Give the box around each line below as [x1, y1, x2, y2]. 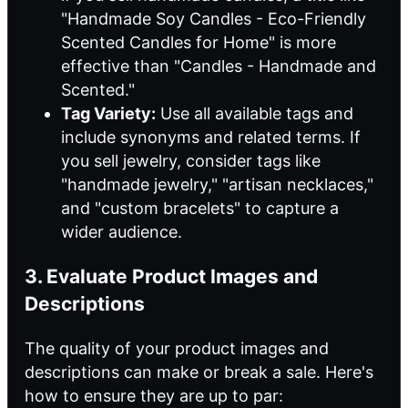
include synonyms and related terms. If [61, 127, 361, 147]
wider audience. [61, 221, 182, 241]
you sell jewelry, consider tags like [61, 150, 321, 170]
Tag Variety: [61, 103, 156, 123]
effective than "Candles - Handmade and [61, 56, 376, 76]
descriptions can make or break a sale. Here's [25, 362, 373, 382]
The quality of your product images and [25, 338, 329, 358]
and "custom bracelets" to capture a [61, 198, 339, 218]
